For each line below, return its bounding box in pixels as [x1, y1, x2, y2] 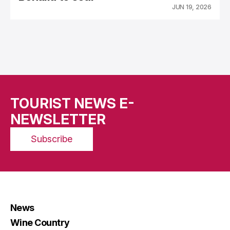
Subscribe [31, 133, 72, 145]
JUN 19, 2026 [171, 3, 212, 11]
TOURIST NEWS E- [10, 95, 135, 112]
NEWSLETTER [10, 111, 106, 128]
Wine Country [10, 217, 70, 228]
